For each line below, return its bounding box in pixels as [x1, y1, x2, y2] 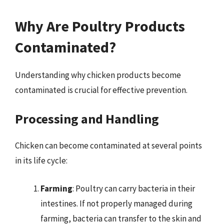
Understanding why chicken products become [15, 69, 181, 80]
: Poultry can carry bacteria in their [72, 182, 195, 194]
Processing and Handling [15, 110, 159, 127]
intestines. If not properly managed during [40, 197, 192, 209]
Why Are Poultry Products [15, 16, 185, 35]
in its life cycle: [15, 155, 67, 166]
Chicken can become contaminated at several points [15, 140, 202, 151]
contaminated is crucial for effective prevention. [15, 84, 187, 95]
